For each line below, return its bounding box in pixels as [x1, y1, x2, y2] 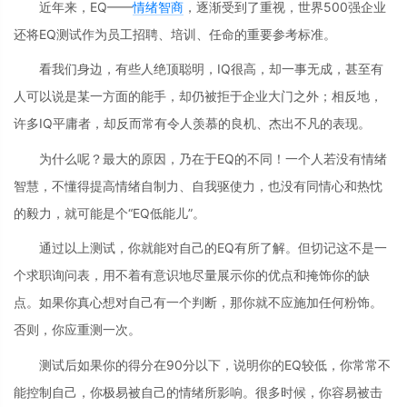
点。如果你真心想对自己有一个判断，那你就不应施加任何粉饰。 [14, 294, 382, 311]
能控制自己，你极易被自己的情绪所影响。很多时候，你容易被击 [14, 383, 382, 400]
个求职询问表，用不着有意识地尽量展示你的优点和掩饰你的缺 [14, 267, 370, 283]
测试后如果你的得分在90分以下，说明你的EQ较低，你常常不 [39, 356, 391, 372]
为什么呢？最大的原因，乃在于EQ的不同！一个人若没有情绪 [39, 150, 387, 166]
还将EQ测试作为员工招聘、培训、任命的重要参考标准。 [14, 25, 336, 42]
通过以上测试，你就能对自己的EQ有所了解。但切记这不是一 [39, 240, 387, 256]
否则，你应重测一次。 [14, 322, 141, 338]
